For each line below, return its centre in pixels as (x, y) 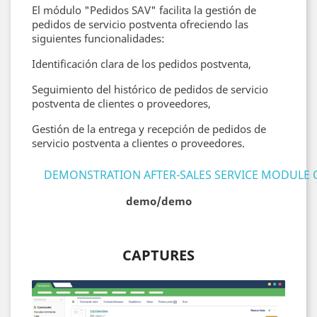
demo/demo (158, 201)
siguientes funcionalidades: (98, 38)
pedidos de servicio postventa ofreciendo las (140, 24)
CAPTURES (158, 255)
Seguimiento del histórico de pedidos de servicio (150, 89)
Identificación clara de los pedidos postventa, (142, 64)
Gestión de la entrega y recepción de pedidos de (149, 129)
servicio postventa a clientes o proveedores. (138, 143)
